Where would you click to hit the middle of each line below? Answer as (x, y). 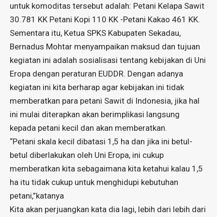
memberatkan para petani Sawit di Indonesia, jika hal (105, 101)
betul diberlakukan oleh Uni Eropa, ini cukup (87, 155)
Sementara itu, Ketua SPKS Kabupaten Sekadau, (95, 33)
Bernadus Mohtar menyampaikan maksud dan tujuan (105, 47)
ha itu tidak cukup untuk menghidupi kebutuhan (94, 182)
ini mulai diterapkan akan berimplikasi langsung (95, 115)
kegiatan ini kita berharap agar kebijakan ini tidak (97, 87)
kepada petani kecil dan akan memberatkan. (88, 128)
